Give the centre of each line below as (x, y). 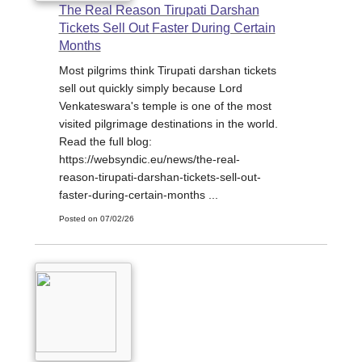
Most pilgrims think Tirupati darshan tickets (167, 71)
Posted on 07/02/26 (96, 219)
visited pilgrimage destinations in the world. (168, 124)
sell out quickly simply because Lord (150, 88)
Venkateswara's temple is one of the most (165, 106)
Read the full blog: (105, 142)
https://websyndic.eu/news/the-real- (149, 160)
